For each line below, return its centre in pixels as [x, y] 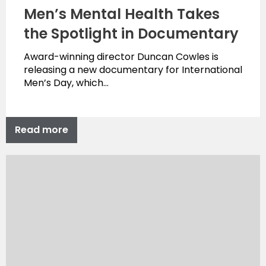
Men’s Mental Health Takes [122, 14]
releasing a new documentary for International [133, 70]
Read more [42, 130]
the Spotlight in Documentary [131, 34]
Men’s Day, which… [66, 83]
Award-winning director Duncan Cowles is [121, 57]
